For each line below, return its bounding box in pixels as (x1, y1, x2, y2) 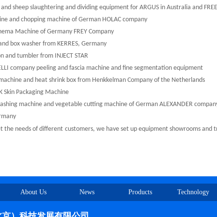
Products (128, 188, 152, 196)
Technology (177, 188, 209, 196)
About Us (20, 188, 46, 196)
